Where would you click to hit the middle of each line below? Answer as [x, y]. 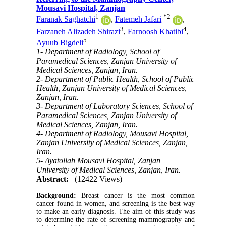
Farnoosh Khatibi [156, 31]
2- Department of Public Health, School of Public [116, 79]
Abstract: [53, 179]
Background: [59, 196]
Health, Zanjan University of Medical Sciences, [112, 88]
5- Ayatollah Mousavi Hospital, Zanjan [99, 161]
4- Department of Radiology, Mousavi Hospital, [112, 134]
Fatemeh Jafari [138, 19]
